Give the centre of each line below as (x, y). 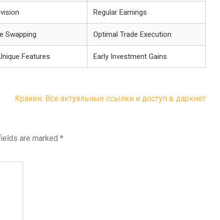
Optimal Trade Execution (132, 34)
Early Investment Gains (130, 56)
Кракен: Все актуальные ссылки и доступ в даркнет (110, 98)
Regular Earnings (120, 12)
